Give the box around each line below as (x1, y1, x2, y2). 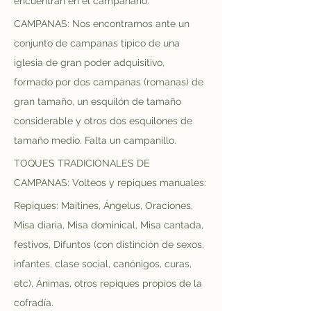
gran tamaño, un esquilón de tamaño (14, 96, 184, 107)
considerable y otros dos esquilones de (14, 115, 195, 126)
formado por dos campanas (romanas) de (14, 76, 206, 87)
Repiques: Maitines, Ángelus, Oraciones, (14, 200, 196, 211)
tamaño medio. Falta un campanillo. (14, 135, 176, 146)
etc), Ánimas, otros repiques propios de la (14, 278, 205, 289)
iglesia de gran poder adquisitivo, (14, 57, 167, 68)
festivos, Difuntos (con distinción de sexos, (14, 239, 207, 250)
